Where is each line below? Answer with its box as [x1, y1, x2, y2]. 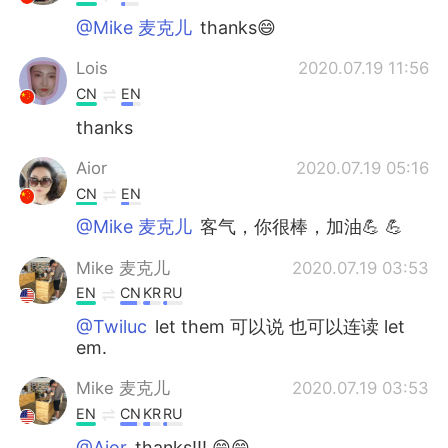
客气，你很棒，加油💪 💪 [195, 216, 404, 238]
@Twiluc [76, 316, 148, 338]
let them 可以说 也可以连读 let [150, 316, 406, 338]
